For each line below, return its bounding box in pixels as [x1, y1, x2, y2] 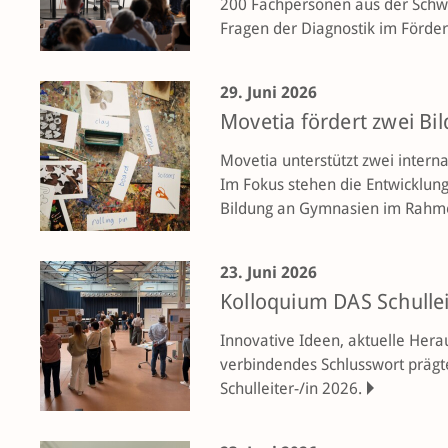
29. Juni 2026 [220, 83, 317, 102]
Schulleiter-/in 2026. [220, 379, 362, 398]
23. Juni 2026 [220, 263, 317, 282]
